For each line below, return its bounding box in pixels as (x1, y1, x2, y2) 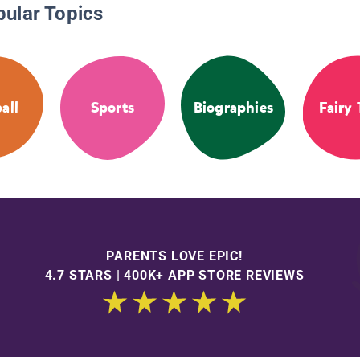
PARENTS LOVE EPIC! (106, 247, 243, 264)
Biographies (193, 98, 273, 118)
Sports (90, 98, 134, 118)
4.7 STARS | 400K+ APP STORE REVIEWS (44, 267, 305, 283)
